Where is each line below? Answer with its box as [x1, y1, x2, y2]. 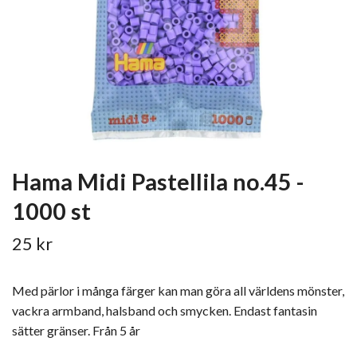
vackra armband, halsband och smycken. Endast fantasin [12, 303, 317, 318]
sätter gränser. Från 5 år [12, 323, 140, 338]
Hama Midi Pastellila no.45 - [12, 168, 304, 195]
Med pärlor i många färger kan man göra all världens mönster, [12, 283, 344, 298]
